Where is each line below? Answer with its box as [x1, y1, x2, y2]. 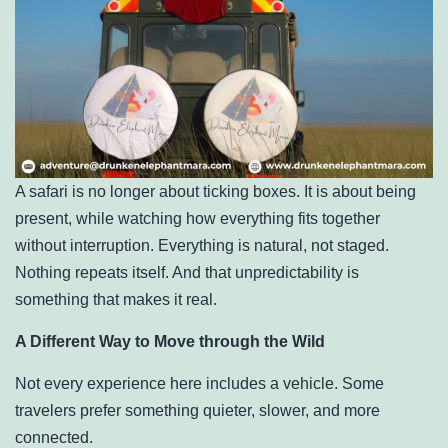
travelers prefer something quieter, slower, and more [15, 402, 380, 419]
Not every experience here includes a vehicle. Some [15, 375, 384, 392]
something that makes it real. [15, 291, 217, 308]
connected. [15, 429, 93, 446]
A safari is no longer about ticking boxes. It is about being [15, 183, 416, 200]
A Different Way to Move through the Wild [15, 333, 325, 350]
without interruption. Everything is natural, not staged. [15, 237, 389, 254]
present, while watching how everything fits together [15, 210, 380, 227]
